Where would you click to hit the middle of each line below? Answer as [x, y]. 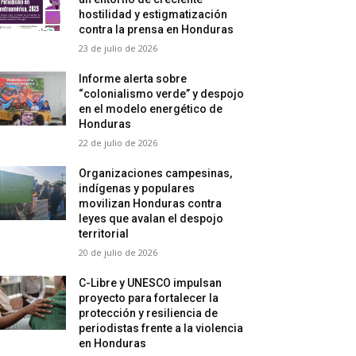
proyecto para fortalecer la [149, 298]
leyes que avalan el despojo [151, 218]
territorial [104, 233]
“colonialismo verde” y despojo [162, 93]
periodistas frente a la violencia [161, 328]
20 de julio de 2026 [118, 252]
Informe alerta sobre [133, 78]
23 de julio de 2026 [118, 48]
